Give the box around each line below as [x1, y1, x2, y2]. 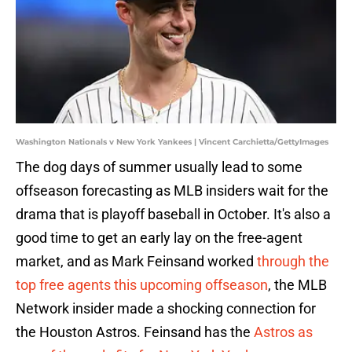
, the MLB [268, 277, 327, 294]
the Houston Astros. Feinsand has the [16, 324, 254, 341]
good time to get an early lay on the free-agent [16, 229, 302, 247]
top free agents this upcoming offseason [16, 277, 268, 294]
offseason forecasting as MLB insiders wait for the [16, 182, 328, 200]
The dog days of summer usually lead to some [16, 159, 302, 176]
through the [257, 253, 329, 270]
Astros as [254, 324, 313, 341]
